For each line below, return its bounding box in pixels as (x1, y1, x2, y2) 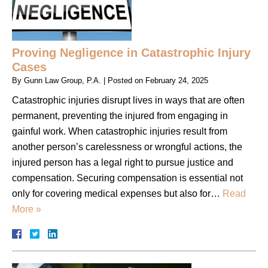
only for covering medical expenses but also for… (12, 188, 223, 199)
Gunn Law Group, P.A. (24, 75, 101, 85)
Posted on (108, 75, 145, 85)
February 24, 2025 (145, 75, 208, 85)
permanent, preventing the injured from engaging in (12, 110, 228, 121)
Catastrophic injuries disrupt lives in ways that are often (12, 95, 245, 105)
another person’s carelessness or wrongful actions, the (12, 141, 242, 152)
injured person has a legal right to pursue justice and (12, 157, 233, 167)
